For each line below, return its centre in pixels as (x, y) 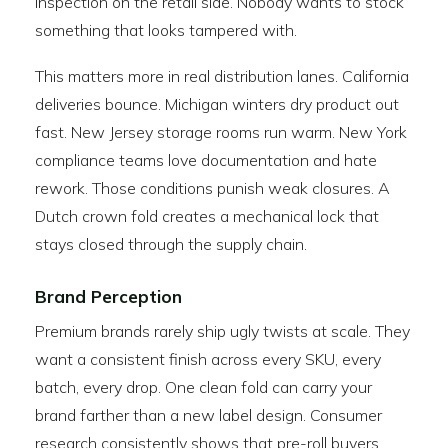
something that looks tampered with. (166, 30)
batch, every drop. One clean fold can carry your (203, 387)
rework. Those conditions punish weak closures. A (212, 188)
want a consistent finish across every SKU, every (208, 359)
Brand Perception (108, 296)
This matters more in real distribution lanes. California (222, 76)
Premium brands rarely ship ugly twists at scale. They (222, 331)
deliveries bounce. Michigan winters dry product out (217, 104)
